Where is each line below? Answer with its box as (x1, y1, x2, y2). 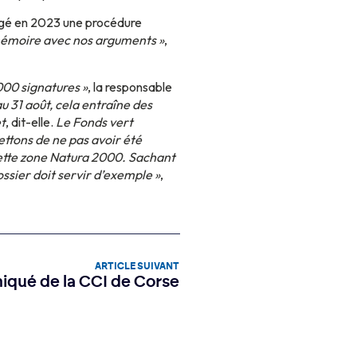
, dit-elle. (6, 113, 56, 130)
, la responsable (88, 78, 172, 95)
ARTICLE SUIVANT (95, 261, 179, 272)
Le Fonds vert (56, 113, 133, 130)
